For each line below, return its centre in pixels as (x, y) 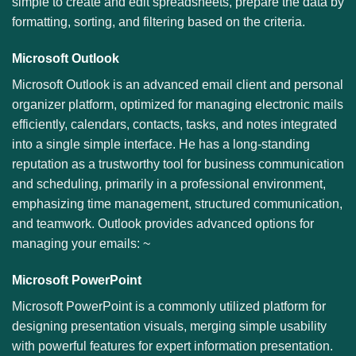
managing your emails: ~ (81, 244)
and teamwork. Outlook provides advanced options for (163, 224)
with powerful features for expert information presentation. (172, 346)
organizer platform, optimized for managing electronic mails (178, 105)
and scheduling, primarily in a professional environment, (169, 184)
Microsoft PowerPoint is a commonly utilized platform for (169, 306)
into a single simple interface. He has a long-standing (161, 145)
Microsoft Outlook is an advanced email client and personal (178, 85)
